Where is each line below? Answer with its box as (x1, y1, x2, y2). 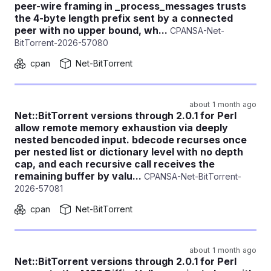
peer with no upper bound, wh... (15, 24, 168, 36)
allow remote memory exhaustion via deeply (15, 122, 228, 134)
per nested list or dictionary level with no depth (15, 146, 243, 158)
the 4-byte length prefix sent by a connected (15, 12, 233, 24)
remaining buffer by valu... (15, 170, 142, 182)
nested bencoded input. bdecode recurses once (15, 134, 247, 146)
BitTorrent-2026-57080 (15, 38, 108, 48)
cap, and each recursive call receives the (15, 158, 215, 170)
